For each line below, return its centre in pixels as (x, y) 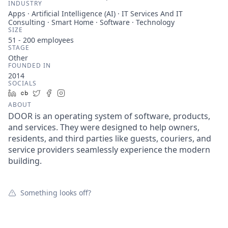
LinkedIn (35, 93)
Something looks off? (56, 193)
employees (54, 40)
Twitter (56, 93)
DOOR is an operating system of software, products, (109, 116)
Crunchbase (53, 93)
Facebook (72, 93)
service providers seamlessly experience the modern (109, 150)
